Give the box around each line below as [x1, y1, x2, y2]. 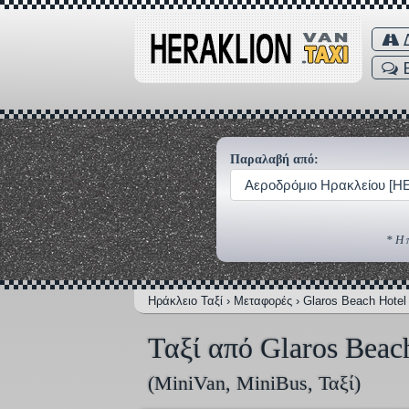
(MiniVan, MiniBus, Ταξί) [148, 372, 361, 395]
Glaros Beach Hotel [303, 294, 406, 309]
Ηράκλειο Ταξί [148, 294, 223, 309]
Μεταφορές [234, 294, 292, 309]
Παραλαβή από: [230, 152, 319, 166]
